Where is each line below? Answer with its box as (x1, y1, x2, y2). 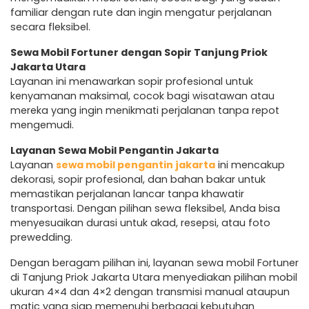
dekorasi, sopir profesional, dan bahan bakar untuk (10, 172, 266, 186)
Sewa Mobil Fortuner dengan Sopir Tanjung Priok (10, 45, 268, 59)
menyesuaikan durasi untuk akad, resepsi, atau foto (10, 215, 270, 230)
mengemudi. (10, 117, 74, 132)
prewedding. (10, 230, 72, 244)
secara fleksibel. (10, 19, 90, 34)
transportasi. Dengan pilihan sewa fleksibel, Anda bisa (10, 201, 280, 215)
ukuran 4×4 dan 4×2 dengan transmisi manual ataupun (10, 284, 290, 299)
